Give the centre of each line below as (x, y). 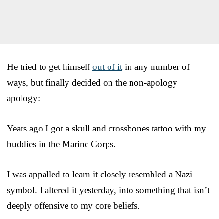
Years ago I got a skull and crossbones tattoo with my (107, 129)
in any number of (156, 67)
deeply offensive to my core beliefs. (73, 206)
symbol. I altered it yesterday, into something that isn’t (108, 190)
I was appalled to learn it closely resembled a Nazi (99, 175)
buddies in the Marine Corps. (61, 144)
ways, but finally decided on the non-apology (92, 83)
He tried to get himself (50, 67)
